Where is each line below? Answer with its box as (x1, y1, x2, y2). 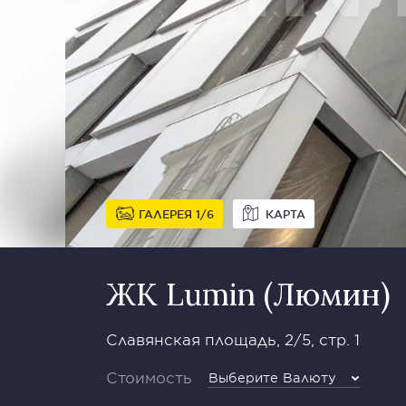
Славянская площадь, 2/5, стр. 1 (106, 330, 360, 348)
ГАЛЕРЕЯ (139, 207, 192, 221)
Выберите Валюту (208, 370, 336, 385)
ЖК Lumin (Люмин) (106, 275, 391, 314)
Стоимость (106, 368, 192, 386)
